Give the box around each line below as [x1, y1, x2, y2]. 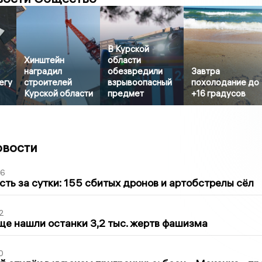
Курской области [24, 88, 94, 99]
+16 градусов [191, 88, 246, 99]
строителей [24, 77, 73, 88]
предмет [108, 88, 144, 99]
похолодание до [191, 77, 260, 88]
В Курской [108, 43, 150, 55]
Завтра [191, 65, 220, 77]
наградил [24, 65, 63, 77]
